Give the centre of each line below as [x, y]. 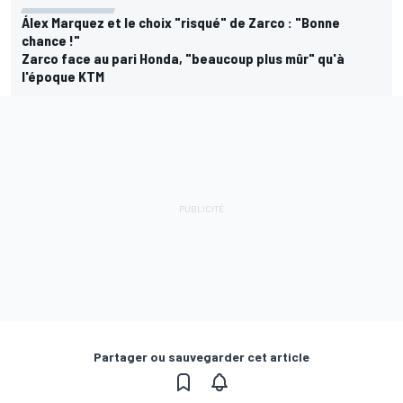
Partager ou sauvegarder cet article [201, 357]
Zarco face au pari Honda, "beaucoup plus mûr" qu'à [183, 58]
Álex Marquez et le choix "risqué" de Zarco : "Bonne [181, 22]
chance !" [51, 40]
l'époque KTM [63, 76]
